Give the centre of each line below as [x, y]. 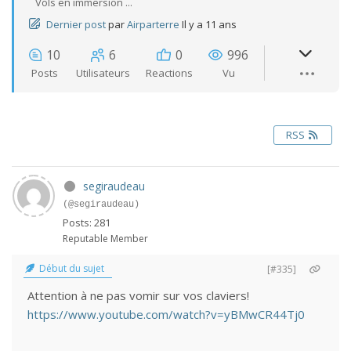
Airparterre [153, 24]
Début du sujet [71, 268]
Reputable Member [105, 239]
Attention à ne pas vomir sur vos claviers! [138, 295]
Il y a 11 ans [209, 24]
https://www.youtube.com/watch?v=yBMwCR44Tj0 [166, 314]
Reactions [169, 73]
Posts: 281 [87, 223]
